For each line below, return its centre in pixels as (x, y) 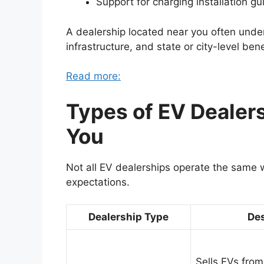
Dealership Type (128, 217)
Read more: (93, 76)
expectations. (98, 182)
